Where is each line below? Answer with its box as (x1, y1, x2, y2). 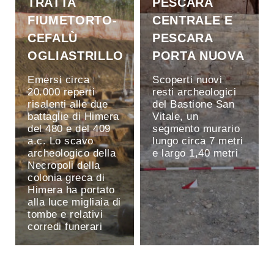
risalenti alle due (28, 98, 108, 110)
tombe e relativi (28, 208, 103, 220)
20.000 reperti (28, 86, 95, 98)
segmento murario (152, 122, 240, 135)
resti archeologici (152, 86, 236, 98)
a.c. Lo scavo (28, 135, 94, 147)
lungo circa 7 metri (152, 135, 243, 147)
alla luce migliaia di (28, 196, 121, 208)
